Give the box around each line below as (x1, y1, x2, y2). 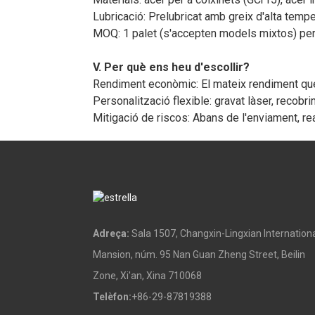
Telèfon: (93, 291, 131, 303)
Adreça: (93, 228, 129, 240)
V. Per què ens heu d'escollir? (93, 60, 250, 75)
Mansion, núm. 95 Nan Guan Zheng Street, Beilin (93, 249, 305, 261)
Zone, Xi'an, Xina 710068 (93, 270, 202, 282)
